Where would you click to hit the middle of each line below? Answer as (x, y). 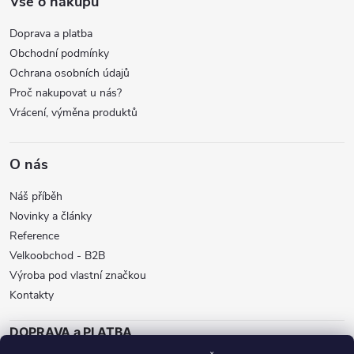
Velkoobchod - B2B (57, 256)
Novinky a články (51, 217)
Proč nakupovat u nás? (66, 93)
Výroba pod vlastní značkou (78, 276)
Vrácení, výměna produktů (73, 113)
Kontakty (32, 296)
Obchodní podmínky (59, 54)
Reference (34, 236)
